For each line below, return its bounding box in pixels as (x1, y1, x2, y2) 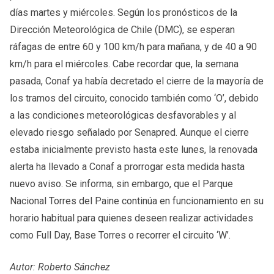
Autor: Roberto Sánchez (10, 261, 110, 273)
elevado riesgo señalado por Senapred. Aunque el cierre (10, 126, 249, 138)
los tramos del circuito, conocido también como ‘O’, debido (10, 92, 259, 104)
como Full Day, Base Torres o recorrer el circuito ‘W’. (10, 229, 231, 241)
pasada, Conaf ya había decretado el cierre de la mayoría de (10, 75, 264, 87)
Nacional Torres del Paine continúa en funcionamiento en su (10, 194, 264, 207)
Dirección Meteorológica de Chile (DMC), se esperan (10, 23, 235, 35)
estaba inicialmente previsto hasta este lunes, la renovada (10, 143, 257, 155)
